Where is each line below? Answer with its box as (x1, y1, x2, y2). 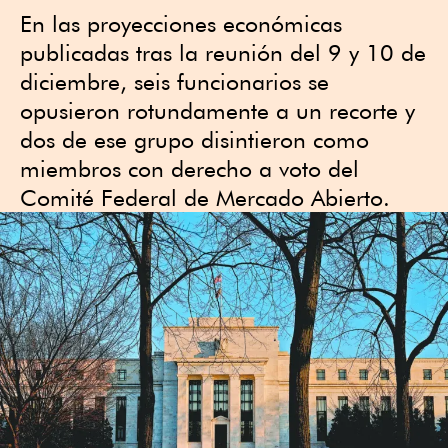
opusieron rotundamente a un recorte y (20, 97, 415, 124)
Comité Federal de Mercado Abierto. (20, 184, 390, 211)
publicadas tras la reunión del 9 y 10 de (20, 39, 426, 66)
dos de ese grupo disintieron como (20, 126, 369, 153)
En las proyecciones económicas (20, 10, 342, 37)
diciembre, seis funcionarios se (20, 68, 329, 95)
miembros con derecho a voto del (20, 155, 359, 182)
